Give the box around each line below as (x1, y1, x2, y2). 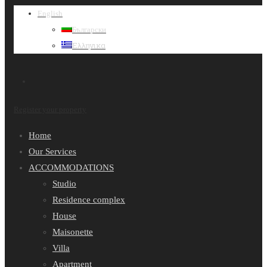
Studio (52, 179, 76, 188)
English (38, 9, 63, 18)
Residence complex (52, 195, 125, 204)
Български (72, 25, 106, 34)
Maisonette (52, 227, 93, 237)
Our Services (29, 147, 76, 156)
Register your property (14, 105, 86, 114)
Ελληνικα (72, 41, 105, 50)
